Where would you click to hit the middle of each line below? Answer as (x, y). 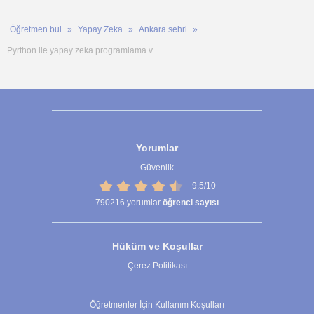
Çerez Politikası (157, 266)
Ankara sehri (163, 29)
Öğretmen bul (36, 29)
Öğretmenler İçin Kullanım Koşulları (157, 305)
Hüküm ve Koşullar (157, 246)
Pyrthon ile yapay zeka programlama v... (83, 50)
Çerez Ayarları (157, 286)
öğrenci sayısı (191, 203)
